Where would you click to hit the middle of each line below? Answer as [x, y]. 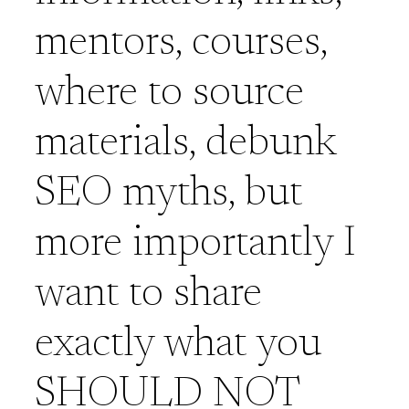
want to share [149, 295]
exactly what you [178, 346]
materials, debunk [186, 145]
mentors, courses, [181, 44]
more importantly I [196, 245]
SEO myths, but [169, 195]
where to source [170, 94]
